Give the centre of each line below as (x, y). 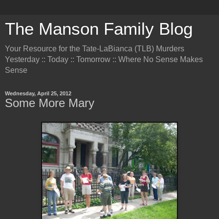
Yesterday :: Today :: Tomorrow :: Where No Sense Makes (104, 59)
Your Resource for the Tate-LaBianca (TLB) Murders (95, 49)
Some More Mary (50, 103)
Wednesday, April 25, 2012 (38, 93)
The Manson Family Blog (99, 29)
